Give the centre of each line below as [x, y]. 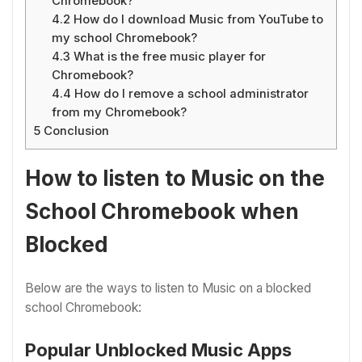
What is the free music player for [168, 56]
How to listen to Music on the [175, 178]
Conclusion [75, 130]
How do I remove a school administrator [190, 93]
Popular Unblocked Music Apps [158, 349]
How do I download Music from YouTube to [197, 19]
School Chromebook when [162, 211]
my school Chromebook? [125, 38]
